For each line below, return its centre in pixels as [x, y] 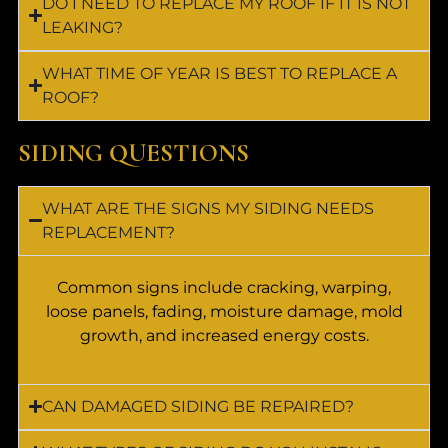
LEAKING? [83, 27]
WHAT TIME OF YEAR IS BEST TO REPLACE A [220, 73]
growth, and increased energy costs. [224, 335]
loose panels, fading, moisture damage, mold [224, 311]
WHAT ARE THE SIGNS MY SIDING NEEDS [208, 208]
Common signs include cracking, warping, [224, 287]
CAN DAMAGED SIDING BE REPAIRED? [198, 406]
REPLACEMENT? [109, 232]
